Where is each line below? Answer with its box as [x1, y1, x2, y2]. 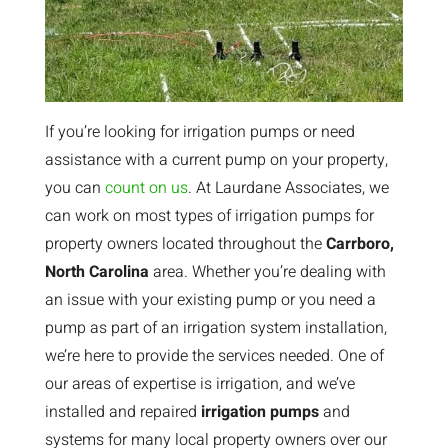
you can [44, 175, 105, 200]
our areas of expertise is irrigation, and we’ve [44, 371, 355, 396]
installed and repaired [44, 399, 201, 424]
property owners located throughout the [44, 231, 326, 256]
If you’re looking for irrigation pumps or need [44, 119, 355, 144]
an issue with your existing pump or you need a [44, 287, 376, 312]
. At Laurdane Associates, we [187, 175, 389, 200]
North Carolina [44, 259, 149, 284]
